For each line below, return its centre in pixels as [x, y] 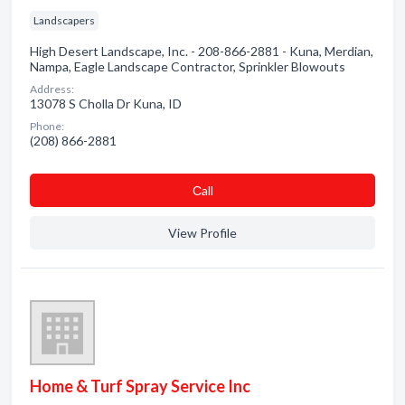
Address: [52, 89]
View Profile [202, 233]
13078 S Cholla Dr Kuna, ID [106, 104]
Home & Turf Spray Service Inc [140, 386]
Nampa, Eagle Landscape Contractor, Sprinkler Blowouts [188, 66]
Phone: [47, 126]
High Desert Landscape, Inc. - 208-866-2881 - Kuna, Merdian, [202, 51]
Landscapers [64, 20]
